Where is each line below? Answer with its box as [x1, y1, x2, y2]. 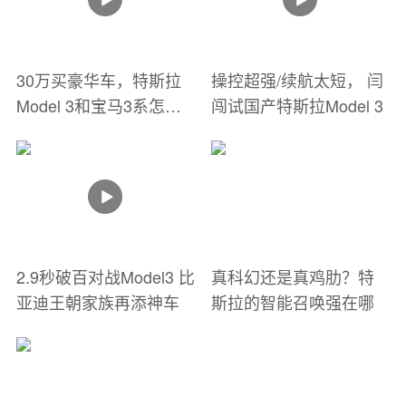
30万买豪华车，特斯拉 [15, 67, 181, 92]
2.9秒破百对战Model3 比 [15, 264, 195, 288]
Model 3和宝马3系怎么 [15, 92, 181, 117]
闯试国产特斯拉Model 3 [210, 92, 383, 117]
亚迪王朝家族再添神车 [15, 289, 179, 314]
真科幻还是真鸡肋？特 [210, 264, 374, 288]
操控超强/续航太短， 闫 [210, 67, 383, 92]
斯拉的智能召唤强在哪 [210, 289, 374, 314]
